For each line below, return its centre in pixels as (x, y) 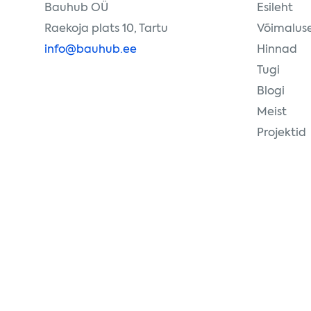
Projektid (281, 133)
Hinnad (277, 50)
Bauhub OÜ (76, 8)
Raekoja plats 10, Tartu (106, 29)
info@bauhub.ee (91, 50)
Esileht (275, 8)
